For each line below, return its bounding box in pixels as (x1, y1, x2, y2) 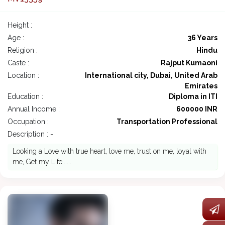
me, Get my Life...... (13, 158, 71, 166)
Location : (8, 71, 39, 80)
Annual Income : (8, 105, 60, 114)
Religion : (8, 46, 38, 55)
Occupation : (8, 118, 49, 126)
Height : (8, 21, 32, 30)
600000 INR (176, 105, 217, 114)
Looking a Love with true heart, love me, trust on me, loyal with (13, 147, 206, 156)
